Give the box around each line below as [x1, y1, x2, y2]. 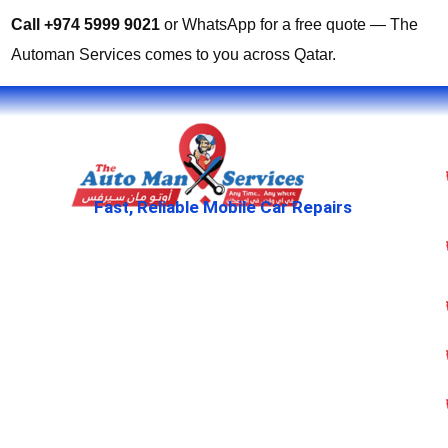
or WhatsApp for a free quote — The [160, 16, 418, 34]
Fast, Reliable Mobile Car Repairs [93, 197, 352, 218]
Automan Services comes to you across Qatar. [11, 46, 336, 64]
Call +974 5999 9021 [11, 16, 160, 34]
